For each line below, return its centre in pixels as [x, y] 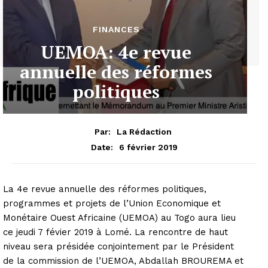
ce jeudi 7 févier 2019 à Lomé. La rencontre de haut [115, 232]
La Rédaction [144, 131]
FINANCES [116, 29]
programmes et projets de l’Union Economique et [112, 203]
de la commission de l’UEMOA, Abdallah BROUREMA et [123, 261]
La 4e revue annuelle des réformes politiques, [105, 189]
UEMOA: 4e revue [116, 52]
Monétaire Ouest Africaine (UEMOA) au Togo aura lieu [119, 217]
